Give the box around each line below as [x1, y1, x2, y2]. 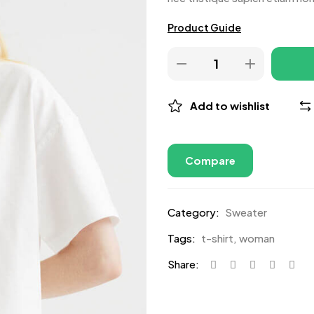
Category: [168, 205, 219, 219]
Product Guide [168, 21, 241, 34]
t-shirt [201, 231, 233, 245]
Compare [185, 153, 235, 167]
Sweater [225, 205, 267, 219]
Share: [168, 257, 199, 271]
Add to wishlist [190, 99, 270, 112]
